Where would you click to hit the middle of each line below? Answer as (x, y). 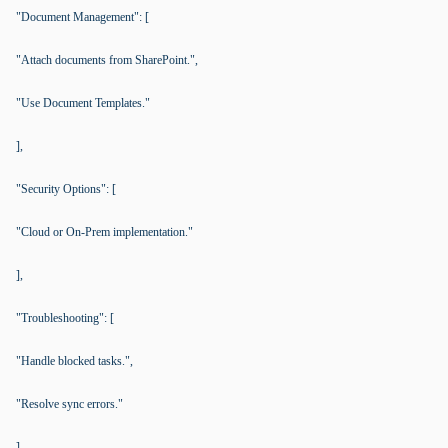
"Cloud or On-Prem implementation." (104, 232)
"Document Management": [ (82, 17)
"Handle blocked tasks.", (74, 361)
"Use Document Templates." (83, 103)
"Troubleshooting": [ (65, 318)
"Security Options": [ (66, 189)
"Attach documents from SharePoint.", (107, 60)
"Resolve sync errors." (69, 404)
